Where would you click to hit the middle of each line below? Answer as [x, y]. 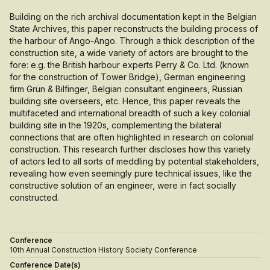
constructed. [34, 197]
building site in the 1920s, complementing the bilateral [115, 125]
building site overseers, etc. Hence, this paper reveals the [125, 101]
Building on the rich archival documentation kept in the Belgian [133, 17]
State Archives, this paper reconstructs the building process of [134, 29]
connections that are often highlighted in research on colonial [132, 137]
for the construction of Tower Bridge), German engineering [127, 77]
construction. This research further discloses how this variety [130, 149]
